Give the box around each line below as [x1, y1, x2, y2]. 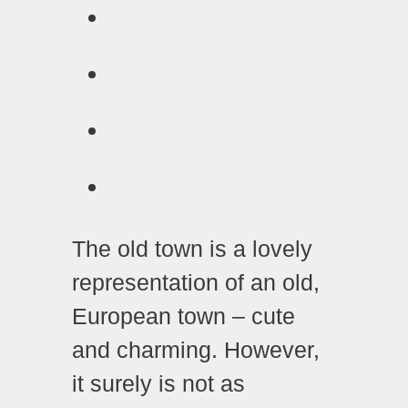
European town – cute [72, 303, 295, 330]
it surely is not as [72, 371, 245, 397]
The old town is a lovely [72, 236, 312, 262]
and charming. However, [72, 337, 320, 363]
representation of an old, [72, 270, 320, 296]
